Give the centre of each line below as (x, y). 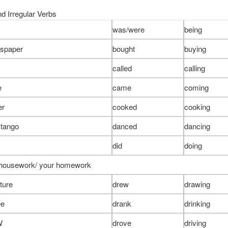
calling (194, 68)
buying (195, 48)
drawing (197, 184)
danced (124, 126)
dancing (197, 126)
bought (123, 48)
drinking (197, 203)
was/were (128, 29)
